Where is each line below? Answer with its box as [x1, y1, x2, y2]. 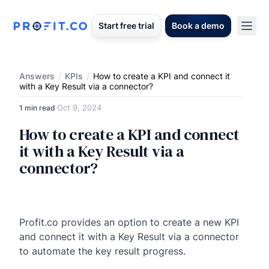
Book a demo [172, 20, 225, 31]
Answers [19, 71, 55, 81]
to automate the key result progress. [19, 245, 186, 257]
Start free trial [98, 20, 154, 31]
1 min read [19, 103, 55, 112]
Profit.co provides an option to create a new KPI [19, 216, 239, 228]
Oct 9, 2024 [57, 103, 101, 112]
